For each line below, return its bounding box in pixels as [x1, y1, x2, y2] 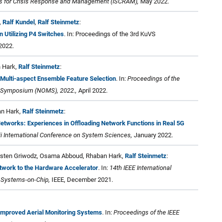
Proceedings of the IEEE [113, 208, 179, 216]
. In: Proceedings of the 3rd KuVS [64, 30, 156, 38]
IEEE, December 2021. [50, 175, 113, 183]
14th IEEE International [110, 164, 171, 171]
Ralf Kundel [2, 18, 35, 26]
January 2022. [132, 131, 173, 139]
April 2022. [77, 86, 108, 94]
